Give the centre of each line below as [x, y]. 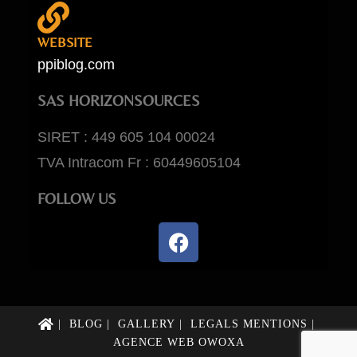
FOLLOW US [77, 199]
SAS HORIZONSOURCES [119, 101]
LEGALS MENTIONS [249, 324]
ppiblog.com [76, 65]
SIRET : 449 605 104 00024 [127, 137]
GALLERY [147, 324]
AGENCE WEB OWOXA [178, 343]
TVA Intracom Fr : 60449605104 [139, 163]
